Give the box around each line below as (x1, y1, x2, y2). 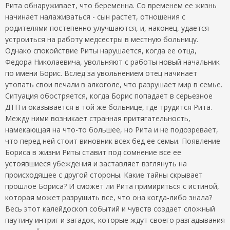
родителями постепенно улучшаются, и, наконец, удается (5, 23, 209, 33)
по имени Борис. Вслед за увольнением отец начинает (5, 68, 197, 78)
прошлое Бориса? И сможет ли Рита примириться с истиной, (5, 181, 219, 191)
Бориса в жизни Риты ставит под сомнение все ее (5, 147, 181, 157)
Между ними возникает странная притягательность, (5, 113, 190, 123)
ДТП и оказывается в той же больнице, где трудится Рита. (5, 102, 212, 112)
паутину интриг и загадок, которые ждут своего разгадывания (5, 215, 225, 225)
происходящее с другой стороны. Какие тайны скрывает (5, 169, 203, 180)
